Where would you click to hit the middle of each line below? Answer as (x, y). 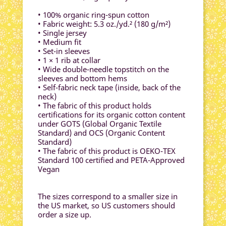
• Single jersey (62, 33)
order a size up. (65, 214)
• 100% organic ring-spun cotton (94, 15)
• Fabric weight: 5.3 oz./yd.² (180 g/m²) (104, 24)
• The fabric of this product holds (95, 105)
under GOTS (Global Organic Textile (100, 124)
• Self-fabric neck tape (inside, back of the (109, 87)
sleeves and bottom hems (82, 78)
